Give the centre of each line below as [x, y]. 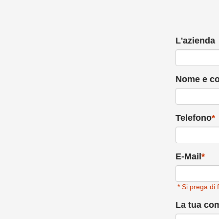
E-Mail [188, 156]
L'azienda [195, 41]
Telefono [193, 118]
